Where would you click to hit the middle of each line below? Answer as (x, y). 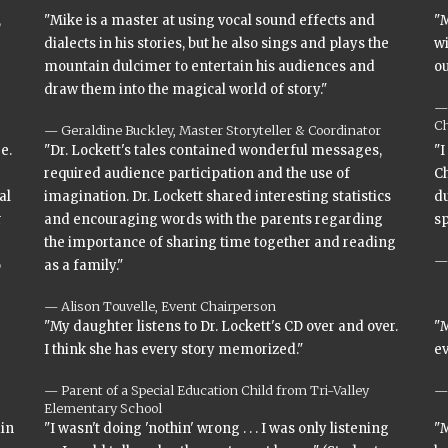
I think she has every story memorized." (173, 349)
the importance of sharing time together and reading (220, 242)
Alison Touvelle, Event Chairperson (168, 306)
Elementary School (103, 408)
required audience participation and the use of (197, 173)
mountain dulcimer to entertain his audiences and (209, 66)
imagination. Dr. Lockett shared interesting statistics (217, 196)
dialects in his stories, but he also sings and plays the (216, 43)
